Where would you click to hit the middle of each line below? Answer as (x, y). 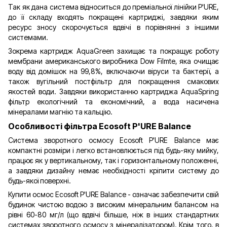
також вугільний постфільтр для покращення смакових (113, 81)
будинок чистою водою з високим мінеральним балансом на (113, 204)
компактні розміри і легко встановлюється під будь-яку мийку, (113, 150)
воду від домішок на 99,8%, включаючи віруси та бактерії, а (113, 71)
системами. (28, 37)
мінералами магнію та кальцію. (60, 111)
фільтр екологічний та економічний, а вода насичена (113, 101)
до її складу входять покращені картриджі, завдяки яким (113, 17)
